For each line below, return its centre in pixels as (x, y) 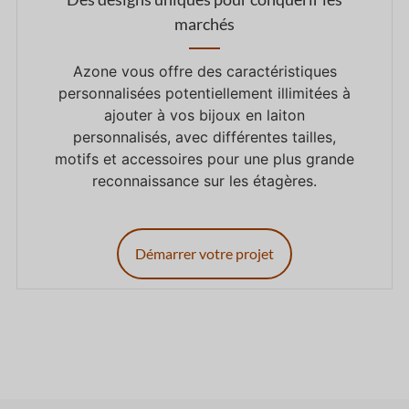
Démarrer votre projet (204, 254)
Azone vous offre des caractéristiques (204, 72)
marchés (204, 24)
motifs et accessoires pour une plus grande (204, 159)
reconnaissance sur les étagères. (204, 181)
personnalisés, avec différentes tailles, (204, 137)
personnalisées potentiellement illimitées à (204, 94)
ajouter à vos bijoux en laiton (204, 115)
